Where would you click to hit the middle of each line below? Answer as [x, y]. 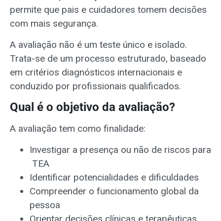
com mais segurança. [54, 24]
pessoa [45, 205]
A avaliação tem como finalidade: [78, 129]
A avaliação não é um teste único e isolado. [98, 44]
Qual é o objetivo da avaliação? [92, 107]
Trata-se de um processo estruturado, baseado [108, 58]
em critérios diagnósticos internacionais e [96, 72]
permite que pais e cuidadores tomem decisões [108, 10]
